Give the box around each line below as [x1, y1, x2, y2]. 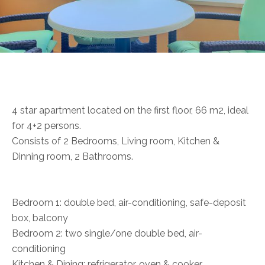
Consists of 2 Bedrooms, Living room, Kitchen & [12, 135, 219, 147]
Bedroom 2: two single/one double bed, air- [12, 228, 202, 239]
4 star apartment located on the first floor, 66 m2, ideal [12, 105, 248, 116]
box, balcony [12, 212, 68, 224]
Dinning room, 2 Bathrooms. [12, 151, 133, 162]
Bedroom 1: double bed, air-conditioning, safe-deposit [12, 197, 246, 208]
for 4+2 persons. [12, 120, 81, 131]
